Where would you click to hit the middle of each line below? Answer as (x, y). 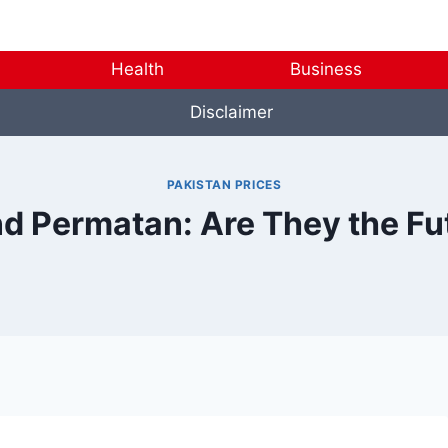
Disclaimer (231, 111)
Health (138, 69)
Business (325, 69)
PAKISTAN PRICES (224, 185)
